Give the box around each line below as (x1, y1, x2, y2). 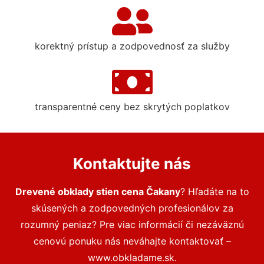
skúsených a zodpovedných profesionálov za (31, 202, 233, 214)
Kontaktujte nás (73, 154, 191, 173)
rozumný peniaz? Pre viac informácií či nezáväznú (20, 219, 244, 231)
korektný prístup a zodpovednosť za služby (34, 40, 230, 52)
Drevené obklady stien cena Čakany (15, 186, 180, 198)
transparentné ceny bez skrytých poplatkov (34, 101, 230, 113)
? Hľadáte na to (180, 186, 249, 198)
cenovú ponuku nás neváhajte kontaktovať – (33, 235, 231, 247)
